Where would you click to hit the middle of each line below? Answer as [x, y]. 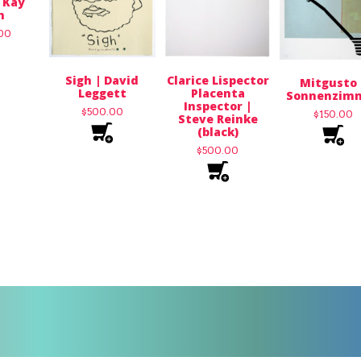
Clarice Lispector [218, 80]
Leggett [102, 93]
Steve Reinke [218, 118]
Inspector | [218, 106]
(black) [218, 131]
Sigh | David [102, 80]
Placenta [218, 93]
